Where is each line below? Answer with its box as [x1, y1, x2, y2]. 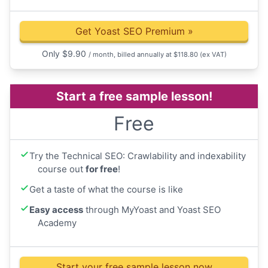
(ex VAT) [199, 50, 227, 59]
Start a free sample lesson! [56, 89, 212, 104]
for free [86, 163, 118, 175]
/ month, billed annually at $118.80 [88, 50, 200, 59]
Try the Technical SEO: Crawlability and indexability [29, 150, 246, 162]
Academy [38, 217, 77, 229]
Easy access [29, 204, 83, 216]
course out [38, 163, 86, 175]
